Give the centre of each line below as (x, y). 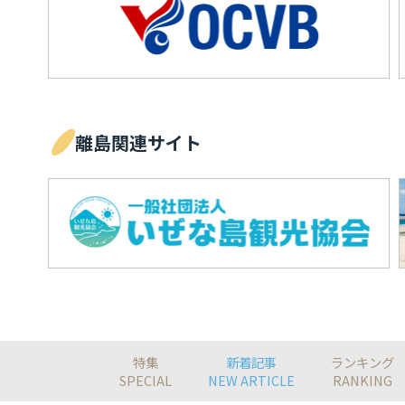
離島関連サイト (138, 142)
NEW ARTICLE (251, 380)
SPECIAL (146, 380)
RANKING (363, 380)
